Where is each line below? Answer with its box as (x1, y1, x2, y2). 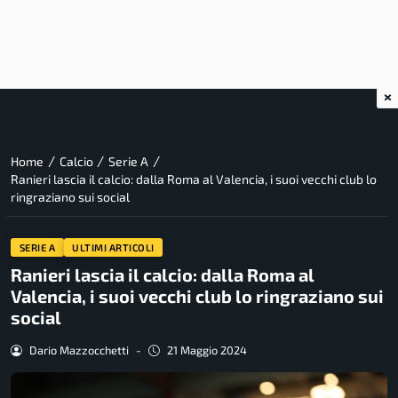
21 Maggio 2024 (166, 343, 247, 358)
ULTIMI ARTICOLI (72, 241, 155, 253)
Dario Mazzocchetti (28, 343, 129, 358)
